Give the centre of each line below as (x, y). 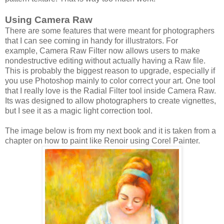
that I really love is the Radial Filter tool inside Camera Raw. (110, 90)
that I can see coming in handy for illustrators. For (91, 40)
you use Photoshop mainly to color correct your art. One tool (110, 80)
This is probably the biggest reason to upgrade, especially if (110, 70)
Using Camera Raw (50, 19)
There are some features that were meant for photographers (110, 30)
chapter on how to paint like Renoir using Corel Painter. (102, 140)
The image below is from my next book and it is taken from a (110, 130)
